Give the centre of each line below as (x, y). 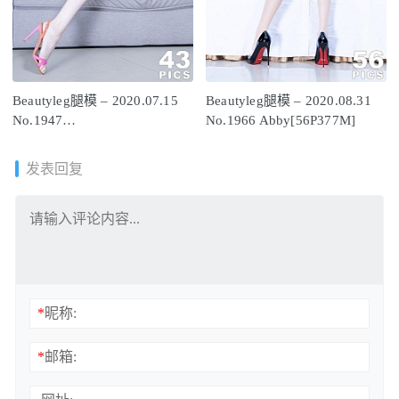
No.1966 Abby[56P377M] (281, 120)
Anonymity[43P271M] (77, 139)
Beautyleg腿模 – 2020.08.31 (289, 100)
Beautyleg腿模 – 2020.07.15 (95, 100)
